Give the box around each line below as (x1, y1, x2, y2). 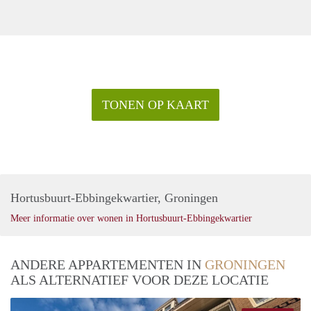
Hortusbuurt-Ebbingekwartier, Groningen (10, 190, 218, 205)
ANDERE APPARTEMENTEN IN (10, 256, 205, 272)
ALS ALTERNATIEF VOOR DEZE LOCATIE (10, 271, 269, 287)
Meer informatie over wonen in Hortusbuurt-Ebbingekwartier (10, 212, 252, 224)
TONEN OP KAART (102, 97, 209, 112)
